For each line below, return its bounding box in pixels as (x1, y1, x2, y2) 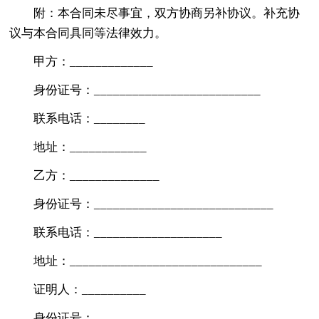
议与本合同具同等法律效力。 (9, 26, 167, 40)
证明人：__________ (33, 282, 147, 296)
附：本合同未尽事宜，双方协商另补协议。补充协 (33, 6, 300, 20)
